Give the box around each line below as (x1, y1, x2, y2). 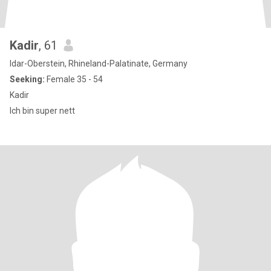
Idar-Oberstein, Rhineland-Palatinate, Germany (10, 59, 188, 68)
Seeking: (10, 74, 45, 84)
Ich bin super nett (10, 106, 75, 116)
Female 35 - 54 (45, 74, 103, 84)
